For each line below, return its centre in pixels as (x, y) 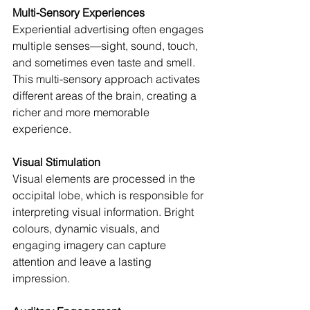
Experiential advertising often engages (109, 29)
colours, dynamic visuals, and (88, 229)
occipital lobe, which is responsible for (109, 195)
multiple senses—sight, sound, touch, (107, 46)
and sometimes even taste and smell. (105, 63)
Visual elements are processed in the (105, 179)
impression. (41, 279)
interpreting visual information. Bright (104, 212)
